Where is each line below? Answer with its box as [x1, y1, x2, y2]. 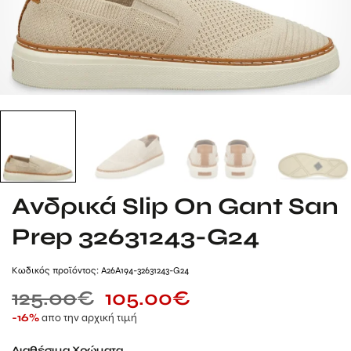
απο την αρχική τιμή [42, 309, 137, 324]
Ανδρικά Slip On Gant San [12, 192, 338, 220]
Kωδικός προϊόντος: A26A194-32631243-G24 [12, 265, 189, 277]
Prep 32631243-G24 [12, 223, 259, 251]
